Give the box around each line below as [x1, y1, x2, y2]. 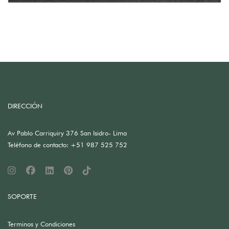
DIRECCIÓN [8, 101, 42, 110]
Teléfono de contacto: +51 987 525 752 [8, 140, 127, 149]
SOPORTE [8, 192, 37, 200]
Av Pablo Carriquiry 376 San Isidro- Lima [8, 128, 127, 137]
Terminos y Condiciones [8, 219, 75, 228]
